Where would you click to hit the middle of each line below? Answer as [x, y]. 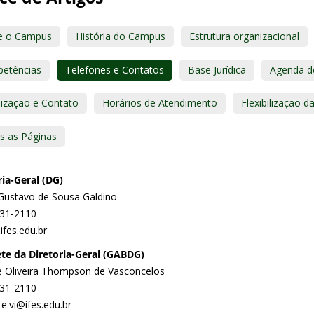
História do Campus [121, 36]
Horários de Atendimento [160, 103]
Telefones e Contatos [115, 69]
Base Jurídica [217, 69]
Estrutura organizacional [244, 36]
